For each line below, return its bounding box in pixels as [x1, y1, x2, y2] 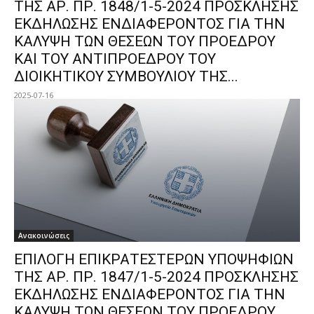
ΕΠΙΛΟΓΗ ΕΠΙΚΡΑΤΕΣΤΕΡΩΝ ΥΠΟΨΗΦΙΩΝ [14, 250, 294, 268]
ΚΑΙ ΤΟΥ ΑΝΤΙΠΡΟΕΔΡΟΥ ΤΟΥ [14, 50, 216, 67]
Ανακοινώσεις [18, 230, 69, 240]
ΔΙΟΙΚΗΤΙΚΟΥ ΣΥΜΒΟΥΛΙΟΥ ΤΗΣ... [14, 67, 238, 85]
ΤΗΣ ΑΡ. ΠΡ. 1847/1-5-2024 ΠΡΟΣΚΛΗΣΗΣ [14, 268, 299, 285]
